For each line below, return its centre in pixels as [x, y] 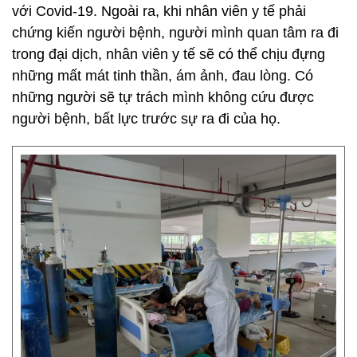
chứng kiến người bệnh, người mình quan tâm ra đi [175, 32]
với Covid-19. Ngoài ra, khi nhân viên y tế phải [159, 11]
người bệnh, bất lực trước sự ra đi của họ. [146, 118]
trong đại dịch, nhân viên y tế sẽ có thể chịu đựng [169, 54]
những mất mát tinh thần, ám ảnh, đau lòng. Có [163, 75]
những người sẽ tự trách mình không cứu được [163, 97]
